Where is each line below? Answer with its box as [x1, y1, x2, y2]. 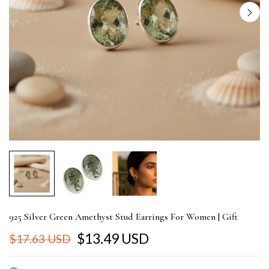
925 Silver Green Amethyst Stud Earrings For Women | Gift [9, 211, 238, 223]
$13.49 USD [77, 230, 149, 247]
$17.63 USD [9, 232, 71, 246]
